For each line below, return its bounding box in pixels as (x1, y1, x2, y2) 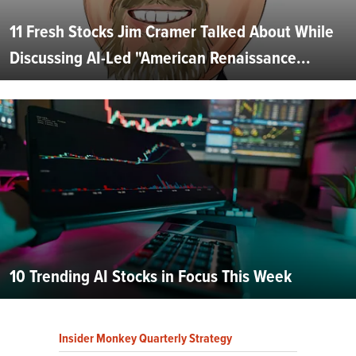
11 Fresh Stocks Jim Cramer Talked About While (10, 18, 334, 45)
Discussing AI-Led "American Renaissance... (10, 44, 311, 72)
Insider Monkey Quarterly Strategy (59, 329, 232, 348)
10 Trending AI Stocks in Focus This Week (10, 263, 292, 290)
